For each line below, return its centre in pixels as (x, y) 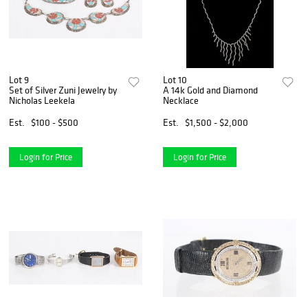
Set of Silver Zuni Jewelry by (63, 90)
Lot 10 (175, 79)
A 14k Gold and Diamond (211, 90)
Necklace (181, 100)
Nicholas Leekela (42, 100)
